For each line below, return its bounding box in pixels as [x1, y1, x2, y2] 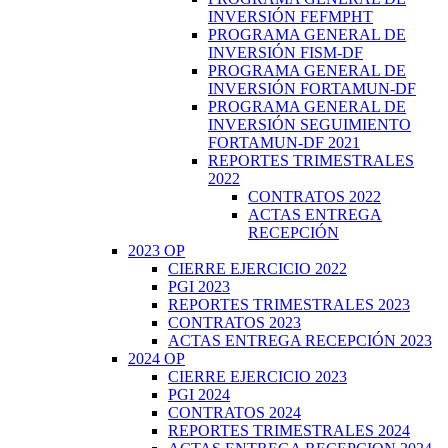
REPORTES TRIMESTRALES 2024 [168, 421, 410, 439]
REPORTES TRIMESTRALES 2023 [168, 295, 410, 313]
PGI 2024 [168, 385, 230, 403]
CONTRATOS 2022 [248, 187, 381, 205]
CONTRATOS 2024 [168, 403, 301, 421]
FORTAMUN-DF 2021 [208, 133, 360, 151]
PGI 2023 [168, 277, 230, 295]
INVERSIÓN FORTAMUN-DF [208, 79, 416, 97]
